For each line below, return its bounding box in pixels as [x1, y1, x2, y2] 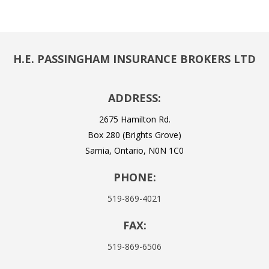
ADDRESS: [108, 91, 161, 105]
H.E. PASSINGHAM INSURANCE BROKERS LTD [13, 52, 256, 66]
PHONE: [113, 170, 156, 184]
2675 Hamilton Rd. [98, 113, 171, 125]
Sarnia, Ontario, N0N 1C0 [85, 145, 184, 156]
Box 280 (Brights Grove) [88, 129, 181, 141]
